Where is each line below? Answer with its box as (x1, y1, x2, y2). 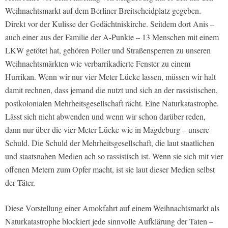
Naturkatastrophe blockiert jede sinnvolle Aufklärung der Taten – (5, 216, 213, 227)
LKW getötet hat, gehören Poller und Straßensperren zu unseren (5, 45, 211, 56)
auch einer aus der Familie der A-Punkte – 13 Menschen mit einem (5, 32, 219, 43)
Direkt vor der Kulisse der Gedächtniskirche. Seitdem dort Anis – (5, 18, 214, 30)
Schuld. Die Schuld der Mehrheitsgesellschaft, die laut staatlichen (5, 137, 214, 149)
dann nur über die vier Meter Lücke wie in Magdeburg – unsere (5, 124, 209, 135)
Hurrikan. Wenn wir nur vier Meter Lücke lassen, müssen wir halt (5, 71, 216, 82)
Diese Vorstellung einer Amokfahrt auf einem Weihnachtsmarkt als (5, 203, 219, 214)
